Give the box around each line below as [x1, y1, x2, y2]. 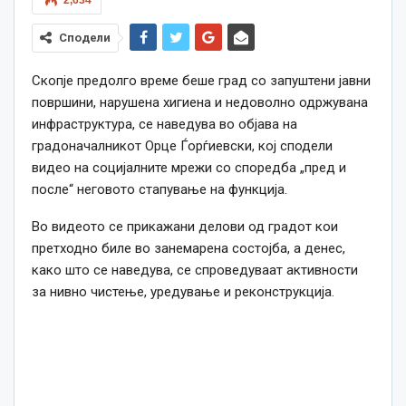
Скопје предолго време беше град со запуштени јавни [32, 72, 371, 89]
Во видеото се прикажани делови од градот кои [32, 217, 338, 235]
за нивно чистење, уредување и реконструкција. [32, 283, 334, 300]
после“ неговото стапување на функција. [32, 180, 287, 198]
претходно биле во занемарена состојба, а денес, [32, 239, 345, 256]
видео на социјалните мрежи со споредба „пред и [32, 159, 346, 176]
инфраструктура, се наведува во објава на [32, 115, 297, 132]
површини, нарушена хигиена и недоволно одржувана [32, 93, 368, 111]
